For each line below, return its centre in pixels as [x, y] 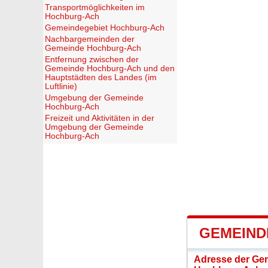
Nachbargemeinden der [90, 39]
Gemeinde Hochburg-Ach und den [110, 68]
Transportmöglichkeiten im [95, 7]
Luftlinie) [61, 86]
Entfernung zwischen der [92, 60]
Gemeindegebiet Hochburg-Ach [105, 28]
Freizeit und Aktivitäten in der [100, 118]
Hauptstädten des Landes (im [101, 77]
